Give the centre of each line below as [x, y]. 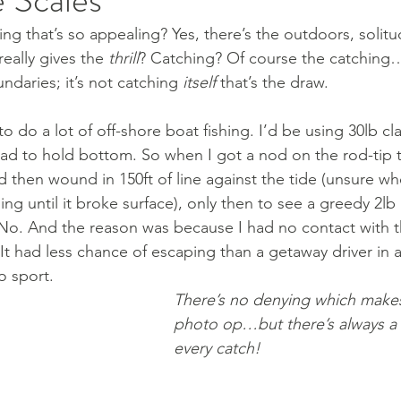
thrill [124, 58]
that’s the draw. [274, 82]
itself [199, 82]
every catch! [217, 348]
